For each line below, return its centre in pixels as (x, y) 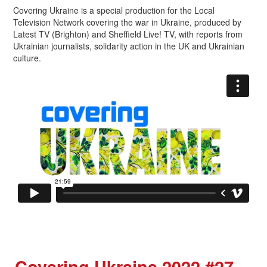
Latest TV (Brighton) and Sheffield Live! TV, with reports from (128, 34)
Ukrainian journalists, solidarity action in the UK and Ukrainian (129, 46)
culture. (27, 58)
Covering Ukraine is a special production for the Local (114, 10)
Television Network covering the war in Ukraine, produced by (127, 22)
